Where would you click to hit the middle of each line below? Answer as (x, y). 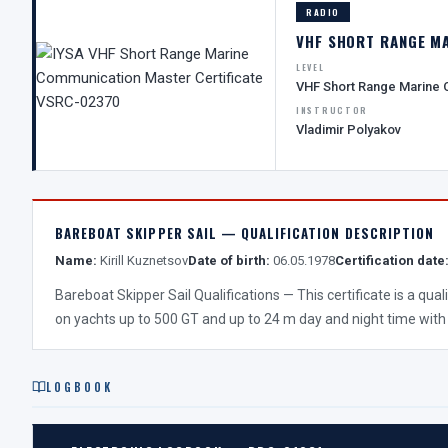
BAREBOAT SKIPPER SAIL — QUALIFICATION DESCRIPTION (244, 233)
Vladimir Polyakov (348, 129)
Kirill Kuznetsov (142, 260)
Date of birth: (229, 260)
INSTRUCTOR (332, 110)
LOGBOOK (80, 387)
